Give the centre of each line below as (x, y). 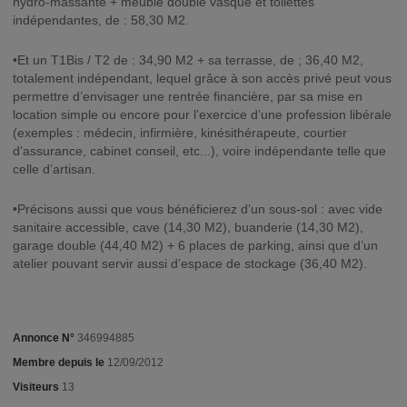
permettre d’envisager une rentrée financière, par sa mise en (188, 96)
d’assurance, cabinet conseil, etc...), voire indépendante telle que (199, 151)
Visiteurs (36, 387)
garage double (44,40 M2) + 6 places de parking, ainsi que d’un (195, 245)
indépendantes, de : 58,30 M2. (101, 20)
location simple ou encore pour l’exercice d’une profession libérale (202, 114)
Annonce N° (44, 338)
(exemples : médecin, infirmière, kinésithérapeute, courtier (180, 133)
